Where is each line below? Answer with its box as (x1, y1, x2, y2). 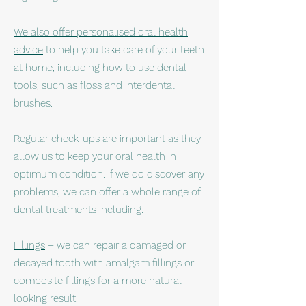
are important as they (100, 133, 201, 145)
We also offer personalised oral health (14, 26, 188, 38)
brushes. (14, 97, 53, 109)
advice (14, 44, 43, 56)
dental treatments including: (14, 204, 143, 216)
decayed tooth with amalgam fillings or (14, 257, 194, 269)
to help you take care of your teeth (43, 44, 204, 56)
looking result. (14, 292, 78, 305)
